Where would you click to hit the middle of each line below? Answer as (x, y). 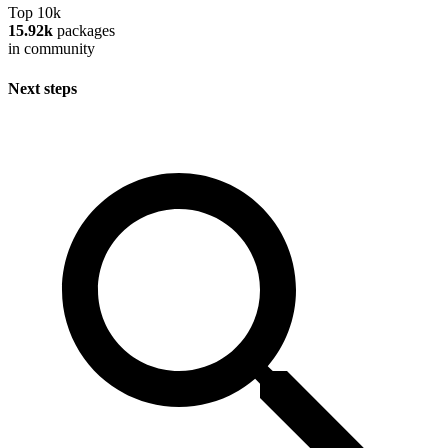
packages (84, 31)
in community (51, 49)
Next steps (42, 88)
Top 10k (34, 13)
